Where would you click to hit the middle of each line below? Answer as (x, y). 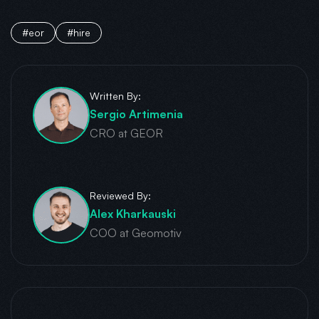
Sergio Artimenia (136, 114)
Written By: (115, 95)
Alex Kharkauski (133, 213)
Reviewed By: (120, 195)
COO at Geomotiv (136, 232)
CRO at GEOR (126, 133)
